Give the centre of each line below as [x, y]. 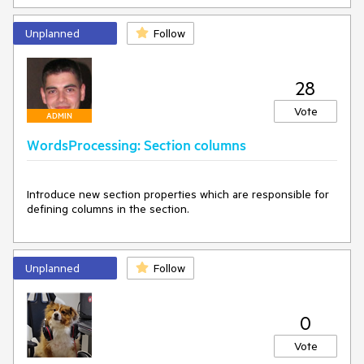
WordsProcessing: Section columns [136, 144]
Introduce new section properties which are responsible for [178, 194]
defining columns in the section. [108, 208]
